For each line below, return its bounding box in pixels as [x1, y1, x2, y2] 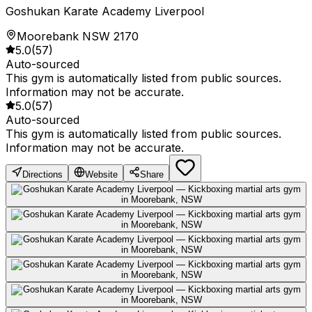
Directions [22, 169, 63, 180]
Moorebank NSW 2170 [17, 29, 139, 44]
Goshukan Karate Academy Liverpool [6, 4, 204, 19]
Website [85, 169, 118, 180]
